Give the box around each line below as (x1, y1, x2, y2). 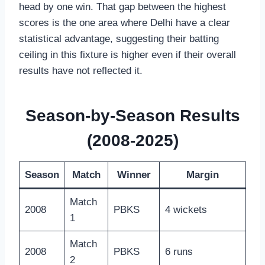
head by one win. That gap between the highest (19, 1, 226, 13)
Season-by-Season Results (25, 106, 240, 125)
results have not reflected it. (19, 65, 143, 77)
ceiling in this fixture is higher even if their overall (19, 49, 236, 61)
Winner (117, 169, 151, 181)
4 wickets (164, 204, 207, 216)
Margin (186, 169, 219, 181)
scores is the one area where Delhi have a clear (19, 17, 230, 29)
